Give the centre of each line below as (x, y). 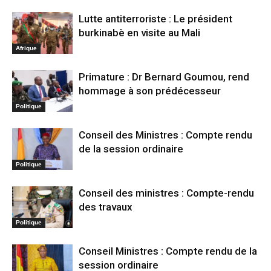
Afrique (26, 48)
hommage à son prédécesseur (150, 91)
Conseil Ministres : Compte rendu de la (168, 251)
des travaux (106, 207)
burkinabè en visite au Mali (139, 33)
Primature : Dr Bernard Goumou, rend (164, 77)
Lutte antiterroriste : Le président (155, 19)
